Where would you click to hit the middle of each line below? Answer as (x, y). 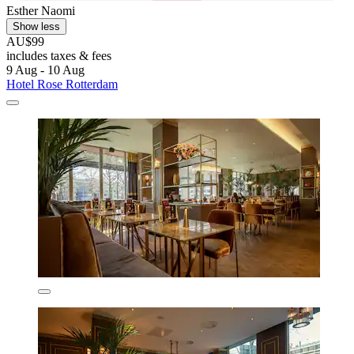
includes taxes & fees (59, 56)
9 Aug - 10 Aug (45, 70)
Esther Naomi (41, 11)
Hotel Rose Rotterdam (62, 85)
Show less (36, 27)
